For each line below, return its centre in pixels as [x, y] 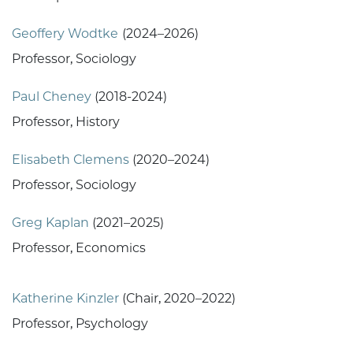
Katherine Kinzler [67, 299]
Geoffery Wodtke [65, 34]
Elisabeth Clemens [72, 160]
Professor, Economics [79, 248]
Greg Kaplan [52, 223]
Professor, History [66, 122]
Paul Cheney [53, 97]
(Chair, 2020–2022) [179, 299]
